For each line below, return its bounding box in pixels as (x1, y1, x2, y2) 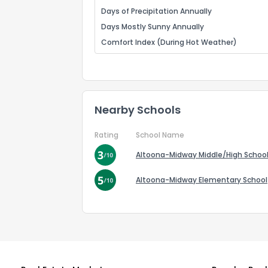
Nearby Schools (95, 102, 181, 117)
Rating (95, 130, 118, 140)
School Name (136, 130, 184, 140)
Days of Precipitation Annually (101, 6, 212, 16)
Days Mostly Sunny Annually (101, 22, 204, 32)
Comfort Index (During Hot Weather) (101, 37, 237, 47)
